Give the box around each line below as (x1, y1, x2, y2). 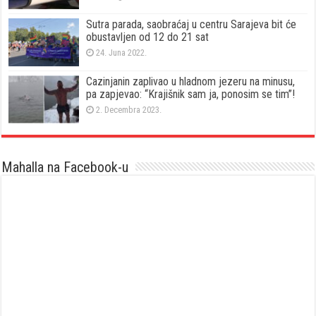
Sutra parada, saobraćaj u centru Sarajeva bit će (86, 17, 297, 31)
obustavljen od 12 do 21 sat (86, 30, 209, 44)
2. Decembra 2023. (96, 104, 162, 115)
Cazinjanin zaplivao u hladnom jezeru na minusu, (86, 74, 296, 88)
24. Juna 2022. (96, 47, 147, 58)
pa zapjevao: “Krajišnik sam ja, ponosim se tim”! (86, 87, 296, 101)
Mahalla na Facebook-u (1, 159, 129, 176)
